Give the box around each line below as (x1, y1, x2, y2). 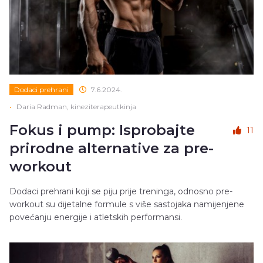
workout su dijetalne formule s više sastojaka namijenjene (9, 198, 244, 210)
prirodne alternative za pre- (9, 139, 214, 157)
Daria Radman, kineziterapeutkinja (16, 102, 136, 111)
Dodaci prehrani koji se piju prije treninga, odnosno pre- (9, 186, 232, 197)
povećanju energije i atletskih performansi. (9, 211, 182, 222)
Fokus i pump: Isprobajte (9, 121, 195, 139)
